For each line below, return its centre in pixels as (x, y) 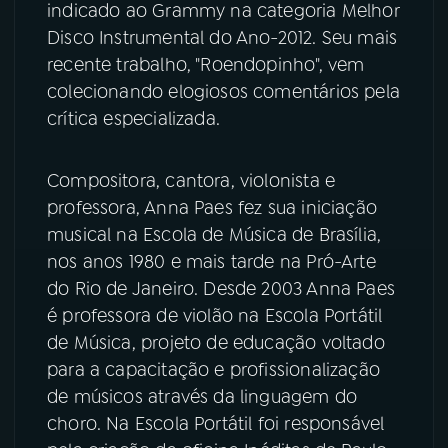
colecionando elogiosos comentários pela (224, 91)
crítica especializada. (133, 118)
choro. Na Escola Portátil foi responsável (216, 423)
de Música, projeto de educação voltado (216, 342)
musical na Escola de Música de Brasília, (214, 234)
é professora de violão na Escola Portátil (215, 315)
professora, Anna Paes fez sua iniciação (212, 207)
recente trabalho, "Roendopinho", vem (206, 64)
